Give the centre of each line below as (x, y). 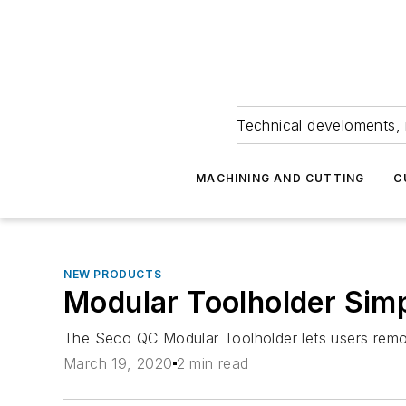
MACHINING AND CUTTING (280, 178)
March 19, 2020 (118, 364)
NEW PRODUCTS (113, 274)
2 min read (213, 364)
